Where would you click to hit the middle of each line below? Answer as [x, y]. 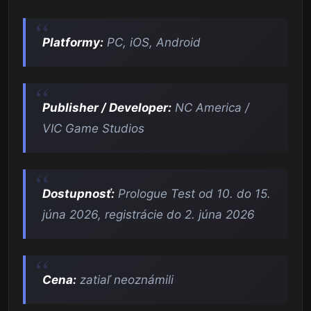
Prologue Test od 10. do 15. [193, 194]
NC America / [210, 108]
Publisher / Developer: [107, 108]
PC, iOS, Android [152, 43]
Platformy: [73, 43]
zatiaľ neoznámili [125, 280]
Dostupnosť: [78, 194]
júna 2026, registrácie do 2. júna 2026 [149, 215]
